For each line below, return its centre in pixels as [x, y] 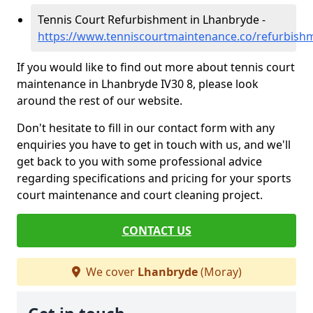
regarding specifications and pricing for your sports [154, 178]
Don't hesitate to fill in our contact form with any [146, 128]
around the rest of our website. [100, 101]
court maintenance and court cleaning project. [140, 195]
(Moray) [219, 272]
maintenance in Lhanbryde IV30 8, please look [138, 84]
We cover [110, 272]
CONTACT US [156, 231]
